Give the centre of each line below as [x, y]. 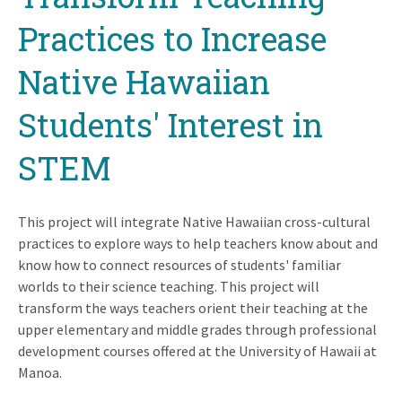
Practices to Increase [172, 38]
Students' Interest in [170, 124]
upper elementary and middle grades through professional [197, 329]
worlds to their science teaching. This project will [169, 286]
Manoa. [40, 372]
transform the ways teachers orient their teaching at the [193, 307]
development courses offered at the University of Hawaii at [197, 350]
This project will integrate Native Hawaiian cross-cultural [194, 221]
